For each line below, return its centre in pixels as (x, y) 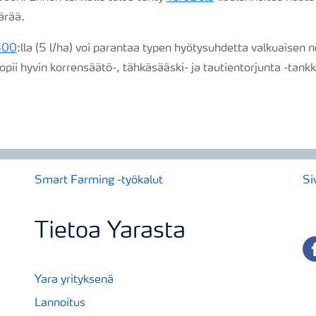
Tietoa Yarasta (110, 232)
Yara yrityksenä (74, 280)
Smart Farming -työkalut (99, 181)
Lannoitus (60, 303)
